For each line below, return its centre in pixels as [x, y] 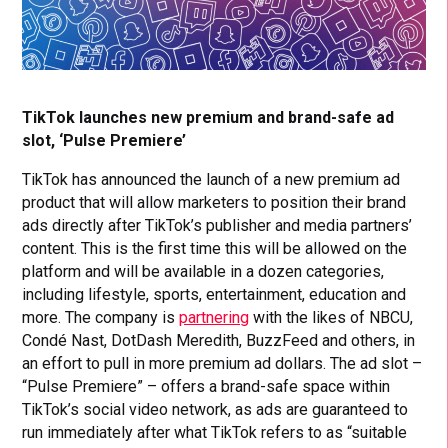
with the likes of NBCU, [331, 317]
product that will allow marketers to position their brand [214, 202]
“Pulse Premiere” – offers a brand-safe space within [206, 386]
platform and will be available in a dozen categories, [203, 271]
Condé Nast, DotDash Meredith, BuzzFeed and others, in [219, 340]
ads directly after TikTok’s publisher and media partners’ [217, 225]
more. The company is [101, 317]
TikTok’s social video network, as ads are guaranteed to [215, 409]
